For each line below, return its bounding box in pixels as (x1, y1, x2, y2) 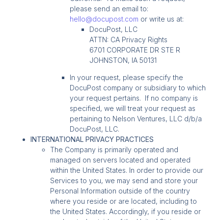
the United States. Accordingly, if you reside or (50, 207, 201, 216)
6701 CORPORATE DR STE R (89, 45, 181, 54)
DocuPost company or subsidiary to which (70, 83, 206, 92)
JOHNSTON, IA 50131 (89, 55, 157, 64)
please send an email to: (70, 4, 149, 13)
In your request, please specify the (70, 73, 184, 82)
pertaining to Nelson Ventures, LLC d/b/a (70, 114, 202, 123)
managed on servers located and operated (50, 155, 191, 164)
